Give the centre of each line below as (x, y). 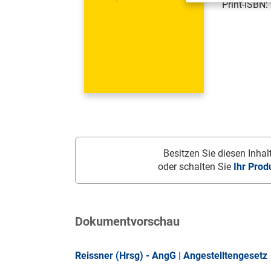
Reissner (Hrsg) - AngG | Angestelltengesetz (171, 256)
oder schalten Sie (196, 167)
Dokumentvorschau (127, 222)
